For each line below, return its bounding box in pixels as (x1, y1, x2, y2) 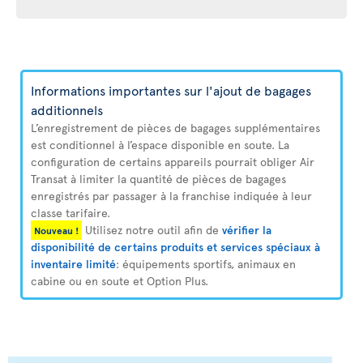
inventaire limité (31, 256, 116, 271)
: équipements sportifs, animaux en (116, 256, 296, 271)
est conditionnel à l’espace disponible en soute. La (31, 137, 289, 152)
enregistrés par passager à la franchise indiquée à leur (31, 188, 312, 203)
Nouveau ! (34, 224, 79, 237)
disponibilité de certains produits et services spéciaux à (31, 239, 320, 254)
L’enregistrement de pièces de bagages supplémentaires (31, 120, 320, 135)
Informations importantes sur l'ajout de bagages (31, 81, 311, 99)
